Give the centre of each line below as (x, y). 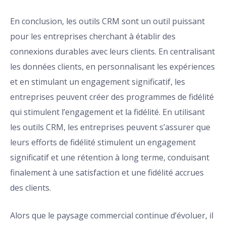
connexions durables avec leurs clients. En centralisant (112, 52)
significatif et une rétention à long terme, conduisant (110, 158)
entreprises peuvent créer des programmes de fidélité (112, 97)
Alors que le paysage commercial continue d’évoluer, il (112, 216)
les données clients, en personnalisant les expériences (112, 67)
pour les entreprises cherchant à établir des (93, 37)
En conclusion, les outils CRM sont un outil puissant (107, 21)
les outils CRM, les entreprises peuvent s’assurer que (110, 127)
